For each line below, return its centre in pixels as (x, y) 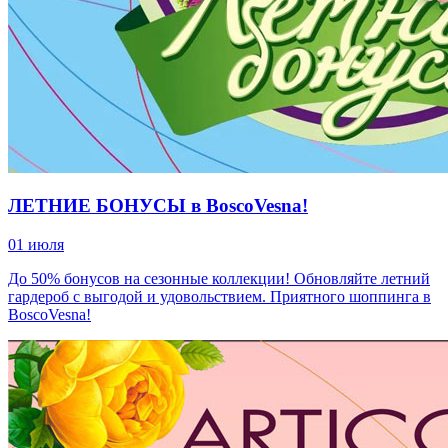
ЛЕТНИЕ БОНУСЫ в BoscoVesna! (158, 206)
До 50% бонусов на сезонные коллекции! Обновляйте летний (219, 278)
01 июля (36, 244)
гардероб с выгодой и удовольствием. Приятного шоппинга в (219, 296)
